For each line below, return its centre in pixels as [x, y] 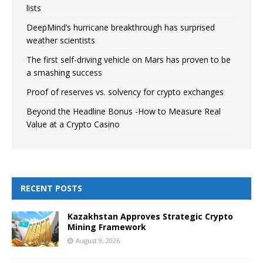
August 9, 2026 [98, 241]
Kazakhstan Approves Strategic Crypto [150, 217]
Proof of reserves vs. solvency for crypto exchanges [125, 92]
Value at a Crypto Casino [73, 124]
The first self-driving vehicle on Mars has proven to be [129, 60]
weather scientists [61, 41]
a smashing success [64, 73]
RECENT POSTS [51, 188]
